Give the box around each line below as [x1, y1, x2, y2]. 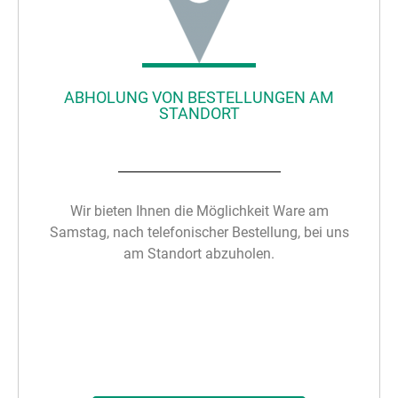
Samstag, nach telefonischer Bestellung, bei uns [49, 224, 349, 242]
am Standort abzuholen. [123, 245, 275, 263]
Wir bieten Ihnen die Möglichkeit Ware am [69, 203, 329, 220]
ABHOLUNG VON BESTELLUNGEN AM [64, 88, 334, 107]
